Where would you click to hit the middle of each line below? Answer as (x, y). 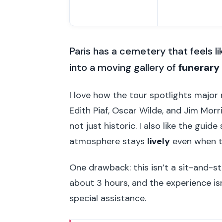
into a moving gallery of (124, 68)
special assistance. (108, 198)
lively (159, 141)
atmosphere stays (108, 141)
